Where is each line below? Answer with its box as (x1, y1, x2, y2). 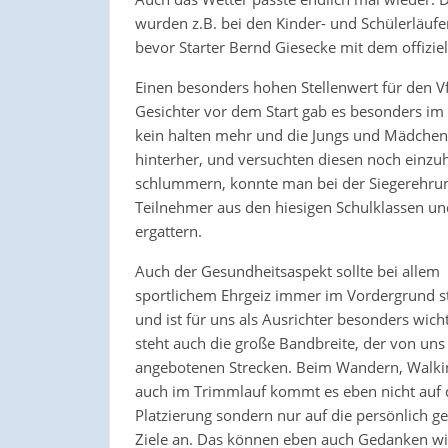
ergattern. (134, 220, 202, 241)
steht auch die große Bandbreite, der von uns (134, 332, 445, 353)
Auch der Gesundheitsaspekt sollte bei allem (134, 260, 440, 281)
